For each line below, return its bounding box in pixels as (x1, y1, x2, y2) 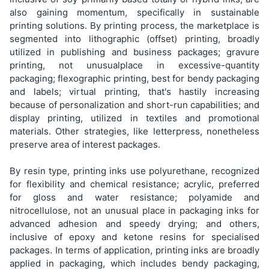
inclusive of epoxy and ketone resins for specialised (10, 231, 259, 243)
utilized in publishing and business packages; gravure (10, 46, 259, 58)
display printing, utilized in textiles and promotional (10, 112, 259, 124)
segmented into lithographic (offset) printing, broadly (10, 32, 259, 44)
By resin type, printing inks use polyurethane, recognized (10, 165, 259, 177)
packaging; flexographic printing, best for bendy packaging (10, 72, 259, 84)
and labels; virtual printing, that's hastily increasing (10, 85, 259, 97)
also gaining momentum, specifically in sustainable (10, 6, 259, 18)
